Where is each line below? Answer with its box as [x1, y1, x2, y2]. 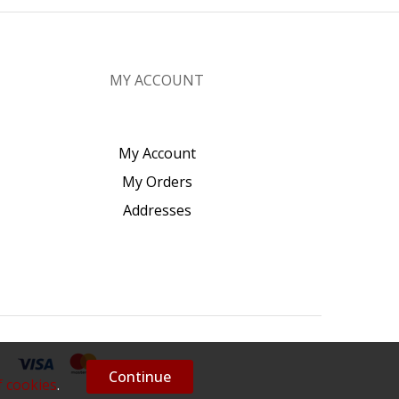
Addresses [122, 199, 191, 220]
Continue [109, 367, 171, 387]
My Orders [121, 171, 192, 191]
